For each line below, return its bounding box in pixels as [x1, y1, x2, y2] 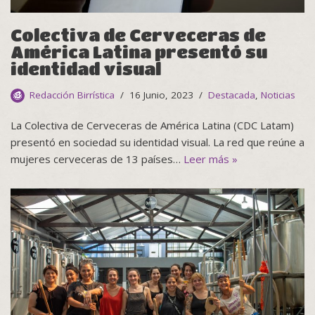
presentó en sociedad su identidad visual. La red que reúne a [11, 134, 304, 149]
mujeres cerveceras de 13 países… [11, 151, 184, 166]
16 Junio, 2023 [129, 88, 193, 101]
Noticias [261, 88, 295, 101]
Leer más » [184, 151, 238, 166]
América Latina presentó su [11, 41, 267, 61]
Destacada [208, 88, 255, 101]
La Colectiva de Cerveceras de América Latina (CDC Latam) [11, 117, 294, 132]
